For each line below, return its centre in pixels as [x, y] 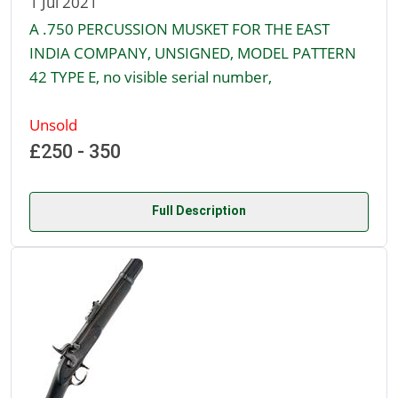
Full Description [199, 211]
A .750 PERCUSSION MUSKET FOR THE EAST [179, 29]
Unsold [53, 125]
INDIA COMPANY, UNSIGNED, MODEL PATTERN [193, 53]
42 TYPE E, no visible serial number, [151, 77]
